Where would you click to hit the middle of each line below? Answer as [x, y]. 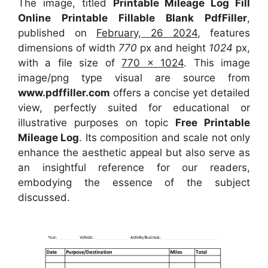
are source [191, 77]
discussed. [44, 197]
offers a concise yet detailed [180, 92]
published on [57, 33]
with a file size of [70, 63]
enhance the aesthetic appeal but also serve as [134, 152]
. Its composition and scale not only [165, 137]
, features [224, 33]
